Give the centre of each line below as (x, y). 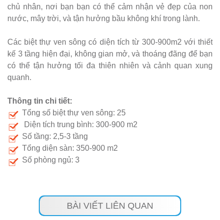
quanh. (19, 78)
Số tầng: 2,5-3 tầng (55, 137)
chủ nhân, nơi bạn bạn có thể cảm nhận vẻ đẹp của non (110, 7)
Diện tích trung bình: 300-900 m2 (80, 125)
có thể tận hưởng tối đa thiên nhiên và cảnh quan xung (110, 66)
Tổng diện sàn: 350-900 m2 (70, 148)
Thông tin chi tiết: (40, 101)
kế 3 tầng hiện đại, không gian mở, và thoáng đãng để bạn (110, 54)
